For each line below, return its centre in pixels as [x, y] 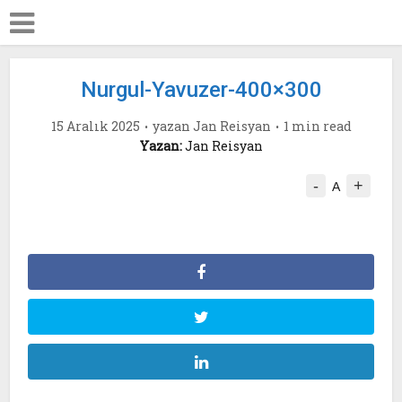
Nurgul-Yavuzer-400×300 [201, 90]
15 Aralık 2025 [95, 126]
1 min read [317, 126]
